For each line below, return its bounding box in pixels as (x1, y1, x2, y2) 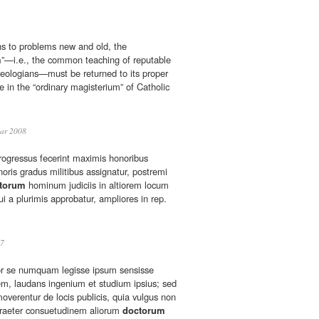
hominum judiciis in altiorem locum (26, 178, 169, 192)
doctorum (122, 303, 165, 318)
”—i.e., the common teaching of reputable (1, 53, 171, 67)
